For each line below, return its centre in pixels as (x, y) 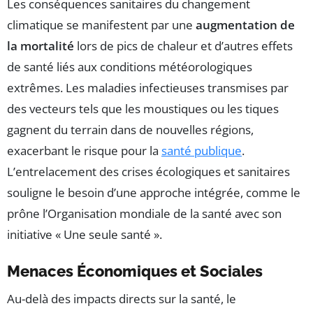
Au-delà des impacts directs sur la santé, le (122, 299)
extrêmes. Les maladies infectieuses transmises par (148, 88)
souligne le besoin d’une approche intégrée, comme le (154, 193)
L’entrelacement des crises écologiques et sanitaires (148, 172)
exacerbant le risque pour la (84, 151)
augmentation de (245, 25)
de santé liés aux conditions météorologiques (130, 67)
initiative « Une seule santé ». (85, 235)
